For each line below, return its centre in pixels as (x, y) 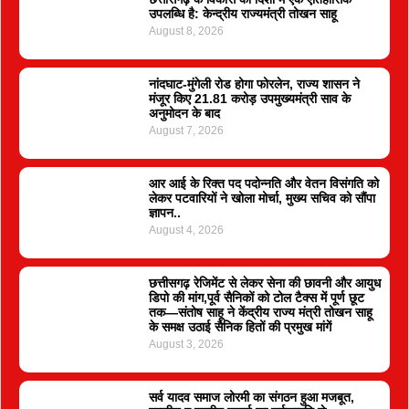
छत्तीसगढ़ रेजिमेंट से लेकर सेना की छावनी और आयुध (264, 283)
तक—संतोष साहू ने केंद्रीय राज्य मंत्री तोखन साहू (260, 312)
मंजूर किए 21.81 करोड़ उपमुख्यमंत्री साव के (249, 99)
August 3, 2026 (186, 344)
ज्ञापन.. (164, 213)
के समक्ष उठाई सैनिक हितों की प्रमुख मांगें (240, 327)
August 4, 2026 (186, 230)
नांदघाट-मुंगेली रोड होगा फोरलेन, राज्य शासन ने (254, 84)
